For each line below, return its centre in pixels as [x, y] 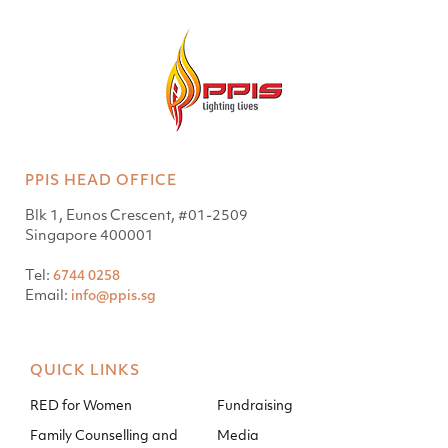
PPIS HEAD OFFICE [101, 181]
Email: [48, 296]
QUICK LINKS [85, 371]
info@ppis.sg [113, 296]
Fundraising [254, 406]
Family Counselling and [104, 436]
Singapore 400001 [89, 236]
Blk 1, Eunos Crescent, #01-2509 [136, 216]
